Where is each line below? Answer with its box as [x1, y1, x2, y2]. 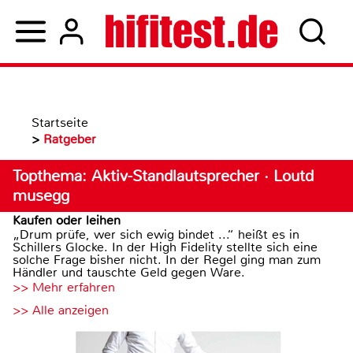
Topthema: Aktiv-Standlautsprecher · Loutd [13, 166, 314, 186]
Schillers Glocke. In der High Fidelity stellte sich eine [13, 239, 318, 255]
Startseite [32, 114, 88, 131]
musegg [13, 186, 69, 206]
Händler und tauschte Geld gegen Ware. [13, 264, 245, 281]
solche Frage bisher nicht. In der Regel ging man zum [13, 251, 321, 268]
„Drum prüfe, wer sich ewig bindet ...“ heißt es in [13, 226, 299, 243]
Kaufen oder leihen [13, 212, 121, 229]
